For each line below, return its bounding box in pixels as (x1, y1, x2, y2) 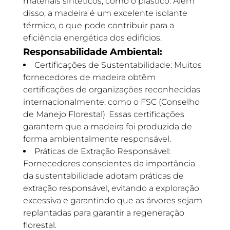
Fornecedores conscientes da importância (23, 159, 195, 168)
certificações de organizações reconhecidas (23, 85, 200, 94)
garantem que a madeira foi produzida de (23, 122, 192, 131)
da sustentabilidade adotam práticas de (23, 171, 184, 181)
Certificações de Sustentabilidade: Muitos (34, 60, 202, 70)
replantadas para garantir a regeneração (23, 208, 184, 218)
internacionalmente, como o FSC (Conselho (23, 97, 200, 107)
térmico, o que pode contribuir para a (23, 21, 174, 30)
